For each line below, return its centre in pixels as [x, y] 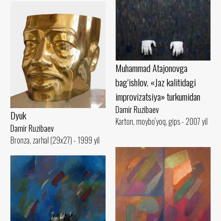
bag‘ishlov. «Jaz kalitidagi [156, 82]
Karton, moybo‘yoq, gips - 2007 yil [162, 122]
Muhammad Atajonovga [151, 68]
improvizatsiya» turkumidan [158, 97]
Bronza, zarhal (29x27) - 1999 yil [55, 140]
